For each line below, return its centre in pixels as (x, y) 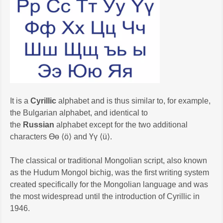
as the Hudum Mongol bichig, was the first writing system (110, 172)
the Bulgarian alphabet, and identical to (79, 112)
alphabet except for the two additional (121, 124)
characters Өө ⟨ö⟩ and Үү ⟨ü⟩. (61, 136)
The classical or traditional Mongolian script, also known (109, 160)
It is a (20, 101)
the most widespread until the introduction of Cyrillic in (105, 196)
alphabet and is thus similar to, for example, (133, 101)
